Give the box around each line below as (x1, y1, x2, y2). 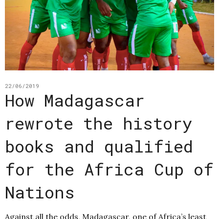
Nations (5, 180, 75, 203)
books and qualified (5, 134, 193, 157)
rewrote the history (5, 111, 192, 134)
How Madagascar (5, 88, 145, 111)
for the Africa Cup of (5, 157, 214, 180)
